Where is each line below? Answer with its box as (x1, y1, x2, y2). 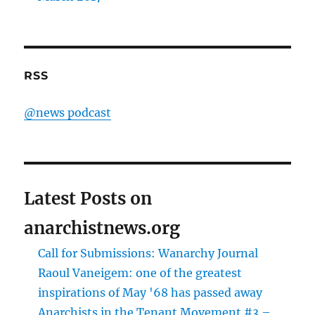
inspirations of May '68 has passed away (38, 285, 263, 300)
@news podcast (24, 105, 112, 120)
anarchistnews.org (24, 217, 181, 240)
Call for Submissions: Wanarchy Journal (38, 246, 259, 261)
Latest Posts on (24, 188, 153, 210)
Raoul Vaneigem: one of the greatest (38, 266, 243, 281)
